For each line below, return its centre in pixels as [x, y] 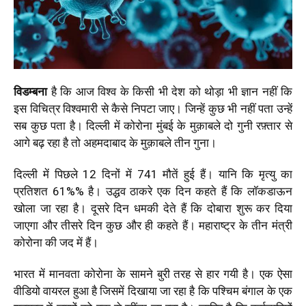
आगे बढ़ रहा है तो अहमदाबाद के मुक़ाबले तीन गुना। [116, 143]
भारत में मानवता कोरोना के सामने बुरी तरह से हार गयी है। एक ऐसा [153, 274]
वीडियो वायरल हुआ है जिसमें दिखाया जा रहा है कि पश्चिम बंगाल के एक [153, 291]
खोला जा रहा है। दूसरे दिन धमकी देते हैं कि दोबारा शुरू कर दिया [153, 209]
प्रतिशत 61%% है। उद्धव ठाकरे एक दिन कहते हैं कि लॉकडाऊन [153, 192]
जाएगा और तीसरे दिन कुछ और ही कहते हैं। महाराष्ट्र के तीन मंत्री [153, 226]
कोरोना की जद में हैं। [57, 243]
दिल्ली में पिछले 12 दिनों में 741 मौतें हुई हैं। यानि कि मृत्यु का [153, 175]
